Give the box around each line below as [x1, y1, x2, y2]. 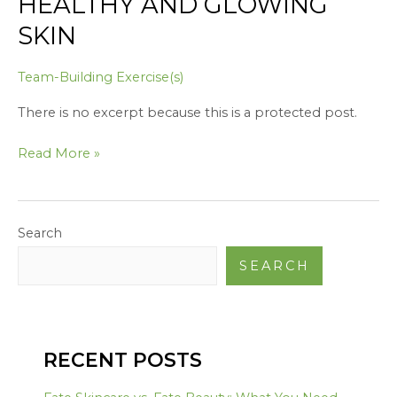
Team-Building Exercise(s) [18, 68, 183, 85]
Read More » [18, 145, 100, 162]
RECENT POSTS [43, 348, 203, 371]
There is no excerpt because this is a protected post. [18, 105, 357, 121]
